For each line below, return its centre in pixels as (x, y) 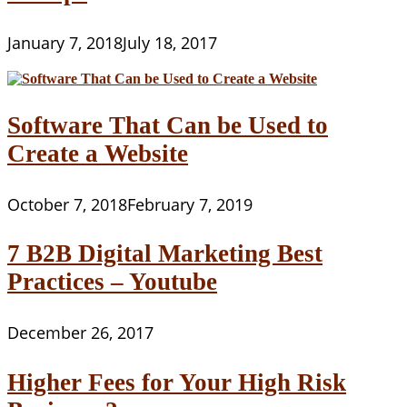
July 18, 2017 (170, 43)
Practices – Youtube (112, 282)
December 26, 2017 (80, 333)
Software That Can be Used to (168, 125)
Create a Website (98, 153)
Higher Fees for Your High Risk (177, 382)
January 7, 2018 (65, 43)
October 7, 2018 (67, 204)
